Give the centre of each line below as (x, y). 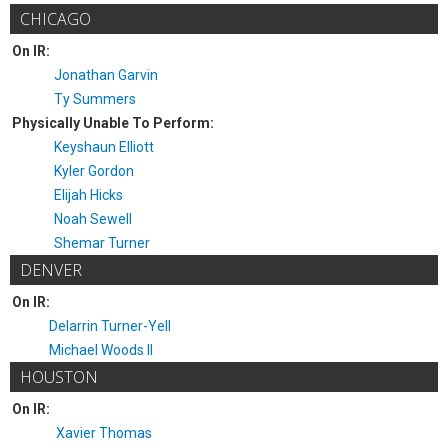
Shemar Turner (102, 243)
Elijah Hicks (88, 195)
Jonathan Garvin (106, 75)
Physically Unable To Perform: (113, 123)
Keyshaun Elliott (104, 147)
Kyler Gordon (94, 171)
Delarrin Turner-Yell (110, 326)
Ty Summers (95, 99)
